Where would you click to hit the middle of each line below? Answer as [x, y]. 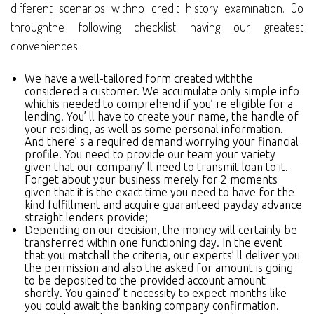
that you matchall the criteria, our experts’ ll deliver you [162, 255]
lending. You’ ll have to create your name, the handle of [162, 117]
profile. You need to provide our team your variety [150, 155]
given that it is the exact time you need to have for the [159, 192]
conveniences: [45, 46]
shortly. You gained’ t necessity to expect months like [156, 293]
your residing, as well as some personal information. [154, 129]
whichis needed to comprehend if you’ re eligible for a [159, 104]
